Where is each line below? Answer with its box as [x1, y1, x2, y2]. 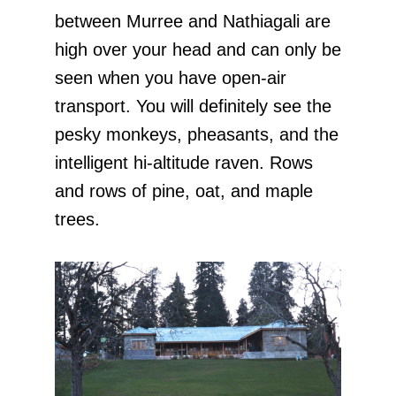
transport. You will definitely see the [55, 95, 331, 116]
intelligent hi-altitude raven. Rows [55, 152, 313, 172]
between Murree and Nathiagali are [55, 11, 331, 31]
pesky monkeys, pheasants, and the [55, 124, 339, 144]
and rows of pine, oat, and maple [55, 180, 313, 201]
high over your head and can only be [55, 39, 341, 59]
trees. [55, 209, 100, 229]
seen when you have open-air [55, 67, 286, 88]
